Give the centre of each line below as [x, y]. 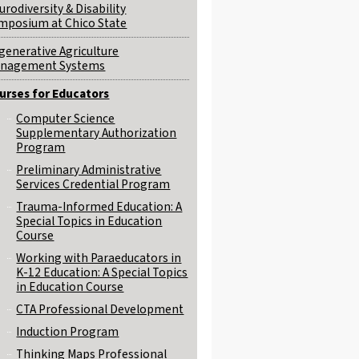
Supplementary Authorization [97, 133]
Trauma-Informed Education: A [99, 207]
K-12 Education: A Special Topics [102, 272]
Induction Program [68, 332]
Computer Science [66, 119]
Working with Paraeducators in [99, 258]
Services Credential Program [93, 184]
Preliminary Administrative [89, 170]
